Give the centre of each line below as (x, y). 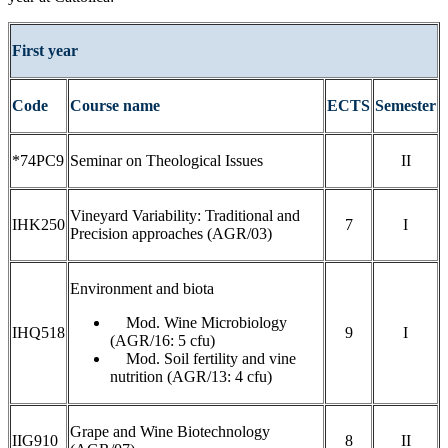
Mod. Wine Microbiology (198, 322)
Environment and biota (142, 288)
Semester (405, 105)
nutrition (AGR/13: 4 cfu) (191, 376)
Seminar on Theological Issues (166, 160)
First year (45, 50)
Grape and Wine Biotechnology (170, 431)
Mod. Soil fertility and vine (203, 358)
